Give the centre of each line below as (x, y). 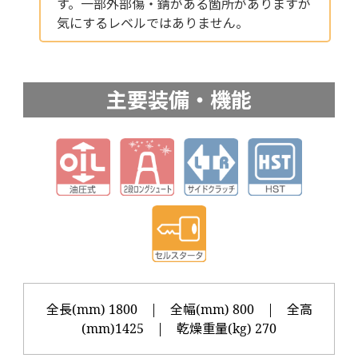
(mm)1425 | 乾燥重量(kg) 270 (179, 329)
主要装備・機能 (179, 100)
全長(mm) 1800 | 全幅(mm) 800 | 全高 (179, 310)
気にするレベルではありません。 (152, 24)
